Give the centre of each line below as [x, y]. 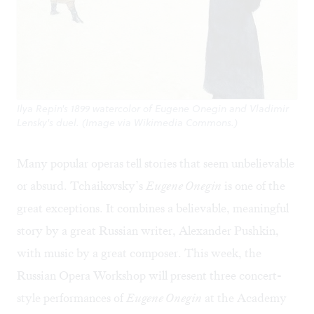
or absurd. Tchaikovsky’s [81, 186]
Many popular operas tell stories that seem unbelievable [156, 164]
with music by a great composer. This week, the [139, 253]
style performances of [71, 298]
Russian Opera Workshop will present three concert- [149, 276]
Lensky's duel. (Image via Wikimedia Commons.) [127, 123]
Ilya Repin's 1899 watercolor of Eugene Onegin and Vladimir [153, 109]
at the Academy [244, 298]
